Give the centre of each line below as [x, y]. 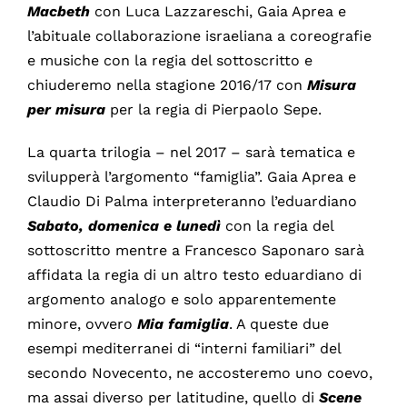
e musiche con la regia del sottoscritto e [169, 61]
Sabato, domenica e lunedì [126, 226]
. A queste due [278, 324]
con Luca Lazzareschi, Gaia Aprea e [220, 12]
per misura [68, 110]
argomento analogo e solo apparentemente [181, 300]
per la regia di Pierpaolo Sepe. [215, 110]
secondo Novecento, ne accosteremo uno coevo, [199, 373]
